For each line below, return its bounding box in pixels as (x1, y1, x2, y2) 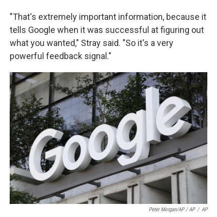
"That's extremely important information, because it (10, 12, 206, 22)
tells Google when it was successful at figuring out (10, 25, 204, 35)
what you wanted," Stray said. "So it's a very (10, 38, 173, 48)
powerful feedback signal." (10, 51, 111, 62)
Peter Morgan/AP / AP (149, 206, 195, 213)
